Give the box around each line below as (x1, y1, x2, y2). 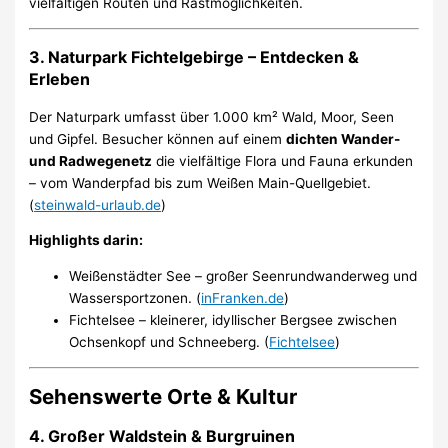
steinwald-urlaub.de (34, 196, 162, 213)
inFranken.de (201, 290, 285, 307)
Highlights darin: (29, 232, 144, 249)
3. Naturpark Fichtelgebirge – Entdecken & (29, 46, 360, 67)
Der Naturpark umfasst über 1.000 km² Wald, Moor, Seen (29, 108, 395, 125)
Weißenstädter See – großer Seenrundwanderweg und (69, 268, 418, 285)
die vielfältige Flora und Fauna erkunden (152, 152, 414, 169)
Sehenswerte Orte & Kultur (29, 383, 298, 409)
